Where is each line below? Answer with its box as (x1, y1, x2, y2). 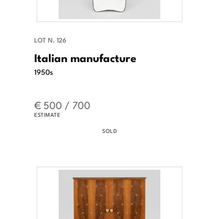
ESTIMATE (34, 110, 60, 119)
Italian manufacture (34, 49, 136, 66)
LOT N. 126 (34, 35, 66, 45)
